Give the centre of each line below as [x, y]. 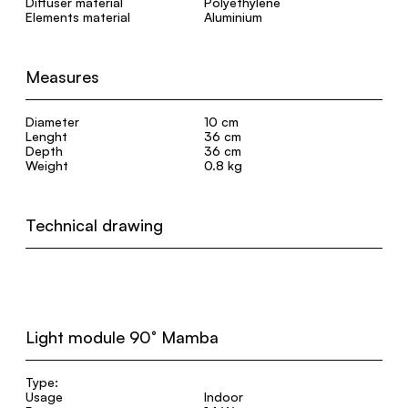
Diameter [52, 122]
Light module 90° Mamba [122, 337]
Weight [47, 165]
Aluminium [233, 17]
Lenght [46, 136]
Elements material [78, 17]
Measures [62, 76]
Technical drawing [94, 225]
